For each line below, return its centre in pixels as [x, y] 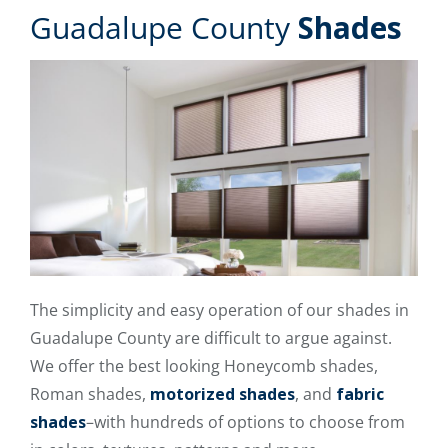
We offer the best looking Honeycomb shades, [204, 365]
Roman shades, [90, 393]
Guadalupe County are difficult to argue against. [211, 337]
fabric [360, 393]
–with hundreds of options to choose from [245, 421]
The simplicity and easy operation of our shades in [219, 309]
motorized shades [222, 393]
